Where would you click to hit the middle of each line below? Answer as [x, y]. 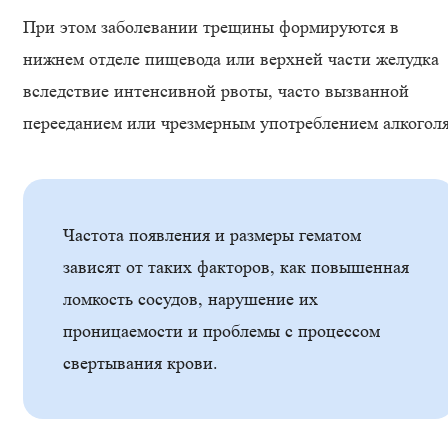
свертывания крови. [143, 363]
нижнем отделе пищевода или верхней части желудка [231, 59]
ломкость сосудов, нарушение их [190, 299]
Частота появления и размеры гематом [212, 235]
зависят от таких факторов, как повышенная [236, 267]
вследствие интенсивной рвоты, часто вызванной [216, 91]
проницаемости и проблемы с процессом [221, 331]
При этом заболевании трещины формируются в [211, 27]
